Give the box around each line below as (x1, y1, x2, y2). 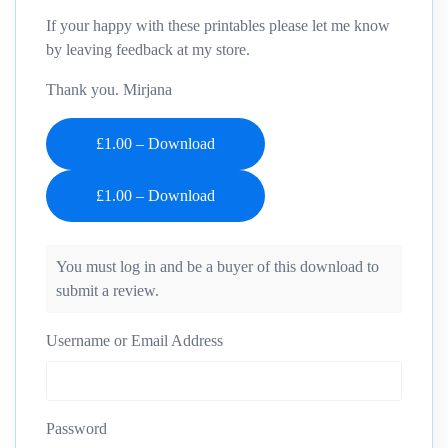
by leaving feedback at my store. (46, 41, 250, 59)
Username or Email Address (46, 331, 223, 349)
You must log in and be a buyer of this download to (56, 257, 379, 275)
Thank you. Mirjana (46, 81, 172, 99)
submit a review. (56, 281, 159, 299)
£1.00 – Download (96, 135, 215, 153)
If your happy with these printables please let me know (46, 17, 390, 35)
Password (46, 419, 107, 437)
